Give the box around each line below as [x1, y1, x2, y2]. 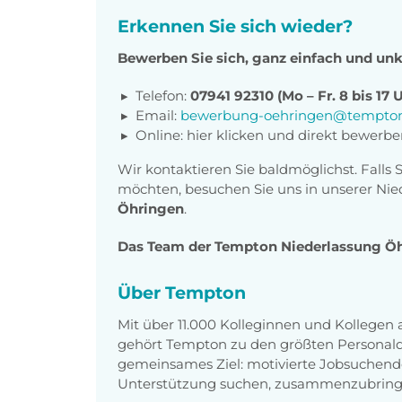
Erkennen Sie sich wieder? [118, 14, 353, 37]
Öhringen [118, 199, 184, 217]
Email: [135, 106, 180, 124]
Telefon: [135, 86, 190, 104]
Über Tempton [118, 281, 246, 303]
